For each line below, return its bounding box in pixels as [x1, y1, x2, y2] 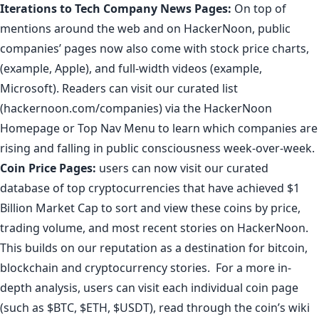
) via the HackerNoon [159, 100, 272, 116]
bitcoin [268, 239, 305, 256]
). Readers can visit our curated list [53, 80, 238, 96]
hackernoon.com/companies [4, 100, 159, 116]
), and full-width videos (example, [85, 60, 262, 76]
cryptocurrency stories [85, 259, 207, 276]
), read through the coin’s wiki [150, 299, 310, 315]
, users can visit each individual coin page [78, 279, 298, 296]
